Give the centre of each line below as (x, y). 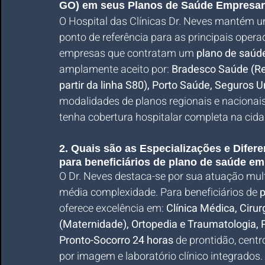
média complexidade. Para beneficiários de (159, 193)
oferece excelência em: (113, 209)
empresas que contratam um (128, 54)
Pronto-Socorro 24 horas (116, 240)
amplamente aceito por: (115, 70)
